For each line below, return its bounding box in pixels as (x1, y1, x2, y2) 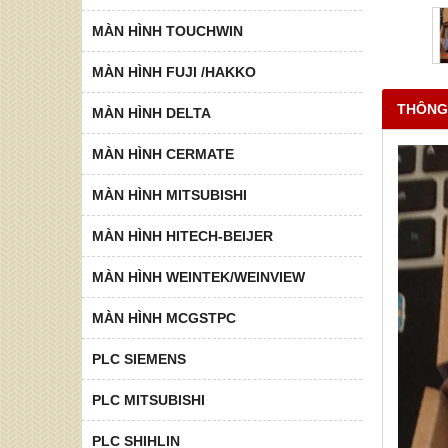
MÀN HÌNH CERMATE (92, 145, 234, 162)
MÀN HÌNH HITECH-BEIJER (92, 227, 273, 244)
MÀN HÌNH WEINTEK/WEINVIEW (92, 268, 305, 285)
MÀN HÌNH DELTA (92, 104, 211, 121)
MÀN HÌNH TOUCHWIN (92, 22, 243, 39)
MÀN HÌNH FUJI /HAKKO (92, 63, 256, 80)
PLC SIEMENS (92, 350, 186, 367)
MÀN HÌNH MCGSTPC (92, 309, 236, 326)
